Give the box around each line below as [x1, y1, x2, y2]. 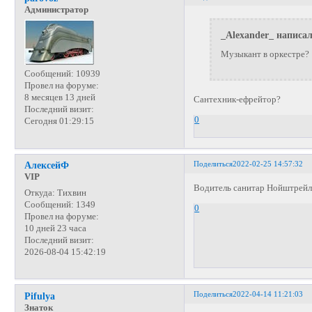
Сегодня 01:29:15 [24, 116, 94, 127]
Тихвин [54, 187, 86, 198]
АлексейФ [24, 159, 69, 171]
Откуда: [24, 187, 55, 198]
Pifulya [24, 290, 55, 302]
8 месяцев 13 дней [24, 93, 95, 103]
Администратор [24, 5, 88, 15]
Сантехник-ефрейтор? [194, 95, 281, 105]
